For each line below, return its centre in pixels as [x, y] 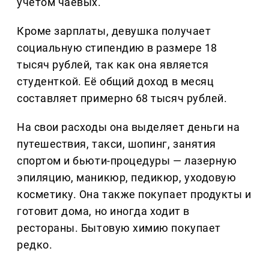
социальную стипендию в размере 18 [117, 48]
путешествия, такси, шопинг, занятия [116, 144]
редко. [35, 245]
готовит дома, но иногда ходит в [103, 211]
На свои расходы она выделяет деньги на [128, 127]
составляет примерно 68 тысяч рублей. [122, 98]
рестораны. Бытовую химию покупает [119, 228]
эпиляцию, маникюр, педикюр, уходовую [127, 178]
